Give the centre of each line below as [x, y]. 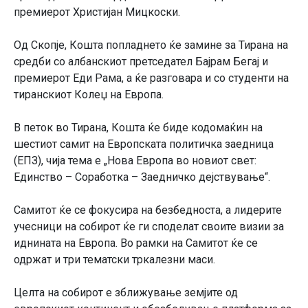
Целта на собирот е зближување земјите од [126, 293]
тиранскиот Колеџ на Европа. [89, 95]
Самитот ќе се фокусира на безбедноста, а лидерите [148, 210]
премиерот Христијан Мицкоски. [97, 12]
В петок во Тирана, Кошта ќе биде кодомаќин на [138, 128]
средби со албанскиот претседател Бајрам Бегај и [141, 62]
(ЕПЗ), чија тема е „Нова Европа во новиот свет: [135, 161]
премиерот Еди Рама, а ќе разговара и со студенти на [151, 78]
